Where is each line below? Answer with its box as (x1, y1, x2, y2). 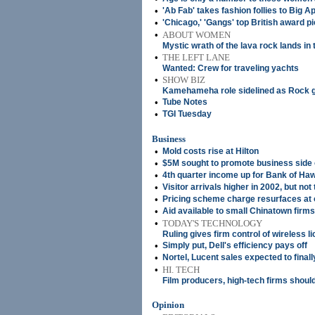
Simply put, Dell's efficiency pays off (162, 240, 307, 250)
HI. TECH (162, 264, 200, 275)
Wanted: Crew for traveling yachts (162, 63, 299, 73)
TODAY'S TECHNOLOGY (162, 218, 262, 229)
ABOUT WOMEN (162, 30, 231, 40)
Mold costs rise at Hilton (162, 146, 259, 156)
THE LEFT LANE (162, 52, 230, 63)
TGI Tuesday (162, 109, 212, 119)
